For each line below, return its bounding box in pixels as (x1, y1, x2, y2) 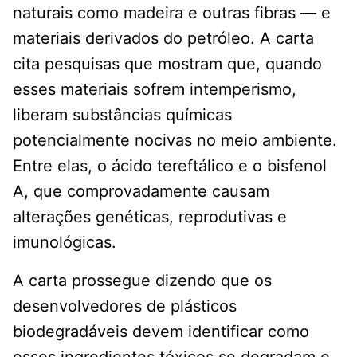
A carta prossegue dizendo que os (13, 271, 272, 291)
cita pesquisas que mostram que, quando (13, 54, 322, 74)
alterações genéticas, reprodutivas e (13, 207, 287, 227)
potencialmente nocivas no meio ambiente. (13, 131, 337, 151)
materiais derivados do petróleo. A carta (13, 29, 314, 49)
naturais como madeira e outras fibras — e (13, 3, 331, 23)
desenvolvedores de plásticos (13, 296, 237, 316)
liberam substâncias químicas (13, 105, 232, 125)
